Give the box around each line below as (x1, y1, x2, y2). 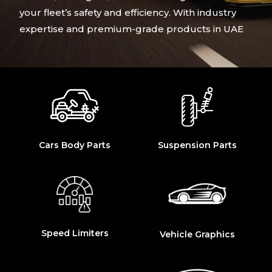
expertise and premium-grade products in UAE (19, 22, 244, 35)
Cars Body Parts (39, 139, 111, 151)
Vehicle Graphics (159, 228, 235, 240)
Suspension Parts (157, 139, 237, 151)
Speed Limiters (41, 227, 109, 239)
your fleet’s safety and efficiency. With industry (19, 6, 237, 18)
